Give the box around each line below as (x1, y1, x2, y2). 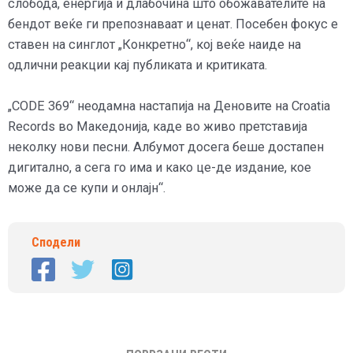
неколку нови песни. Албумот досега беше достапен (8, 139, 324, 155)
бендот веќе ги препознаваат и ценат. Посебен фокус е (8, 16, 338, 32)
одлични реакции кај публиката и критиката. (8, 57, 267, 72)
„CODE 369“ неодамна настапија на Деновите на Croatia (8, 98, 330, 114)
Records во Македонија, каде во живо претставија (8, 119, 307, 135)
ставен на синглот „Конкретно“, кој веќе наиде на (8, 36, 301, 52)
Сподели (32, 235, 80, 251)
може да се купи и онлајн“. (8, 180, 165, 196)
